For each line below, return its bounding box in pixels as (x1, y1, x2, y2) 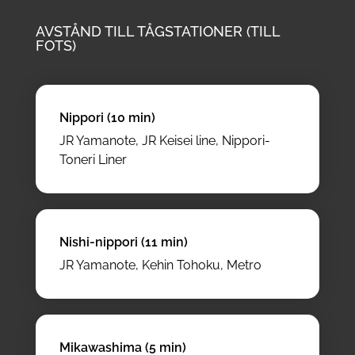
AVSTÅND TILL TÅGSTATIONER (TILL (35, 22, 280, 40)
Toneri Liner (59, 151, 127, 167)
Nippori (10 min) (59, 109, 155, 125)
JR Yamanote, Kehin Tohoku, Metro (59, 257, 261, 273)
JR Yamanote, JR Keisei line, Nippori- (59, 132, 270, 148)
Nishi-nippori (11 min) (59, 234, 188, 250)
